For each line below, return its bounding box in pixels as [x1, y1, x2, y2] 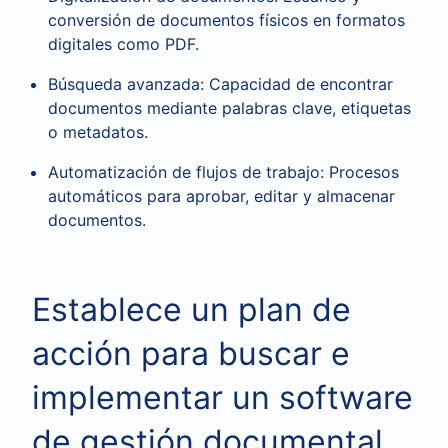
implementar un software [32, 378, 413, 417]
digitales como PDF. [48, 34, 199, 54]
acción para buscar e [32, 334, 350, 373]
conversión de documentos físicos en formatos [48, 10, 405, 30]
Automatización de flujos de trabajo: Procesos [48, 162, 399, 182]
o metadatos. [48, 122, 148, 142]
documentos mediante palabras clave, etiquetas [48, 98, 411, 118]
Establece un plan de [32, 290, 351, 329]
